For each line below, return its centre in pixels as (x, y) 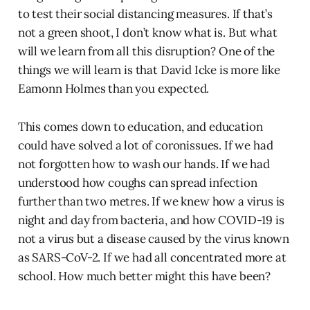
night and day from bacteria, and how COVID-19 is (151, 220)
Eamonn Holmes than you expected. (113, 89)
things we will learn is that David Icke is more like (149, 70)
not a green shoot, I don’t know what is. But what (147, 33)
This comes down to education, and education (140, 127)
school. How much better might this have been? (144, 276)
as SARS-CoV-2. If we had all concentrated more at (152, 258)
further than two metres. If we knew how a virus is (151, 202)
